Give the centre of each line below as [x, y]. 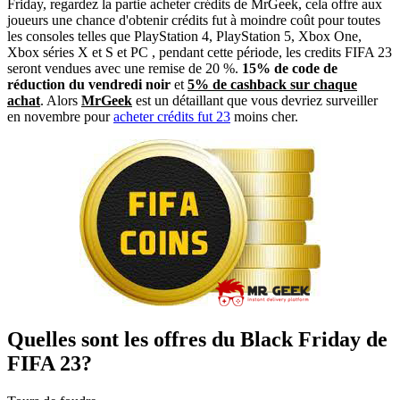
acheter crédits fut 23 [172, 117]
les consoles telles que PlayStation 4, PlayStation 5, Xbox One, [184, 37]
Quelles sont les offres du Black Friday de [197, 340]
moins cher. [264, 117]
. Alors [61, 101]
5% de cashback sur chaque [272, 85]
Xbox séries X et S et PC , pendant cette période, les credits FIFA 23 [200, 53]
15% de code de [290, 69]
